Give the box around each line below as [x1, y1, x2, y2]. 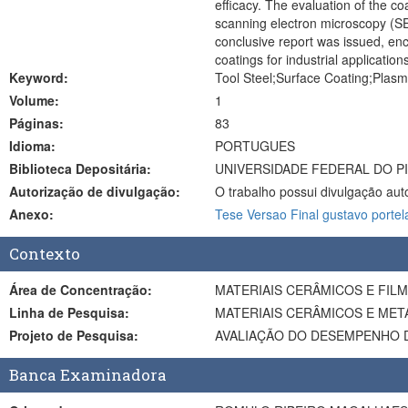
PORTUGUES [214, 137, 295, 155]
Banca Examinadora [9, 364, 167, 385]
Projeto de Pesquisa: [57, 326, 138, 344]
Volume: [9, 91, 59, 109]
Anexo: [9, 205, 54, 223]
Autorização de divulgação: [9, 182, 180, 200]
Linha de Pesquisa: [48, 303, 129, 321]
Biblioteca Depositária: [76, 159, 151, 178]
